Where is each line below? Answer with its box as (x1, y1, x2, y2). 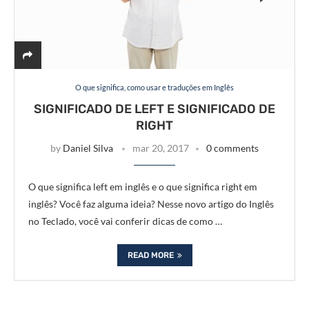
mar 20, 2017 (132, 142, 189, 154)
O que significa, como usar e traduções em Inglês (75, 83, 234, 92)
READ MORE (127, 250, 174, 260)
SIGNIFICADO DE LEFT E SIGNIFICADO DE (34, 101, 275, 117)
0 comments (206, 142, 259, 154)
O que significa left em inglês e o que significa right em (28, 181, 257, 192)
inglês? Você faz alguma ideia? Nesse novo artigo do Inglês (28, 198, 274, 210)
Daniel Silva (63, 142, 113, 154)
